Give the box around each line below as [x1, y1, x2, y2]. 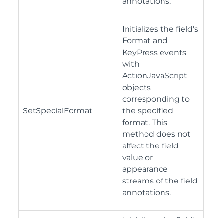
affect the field [122, 141, 179, 151]
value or [122, 153, 153, 163]
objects [122, 83, 151, 92]
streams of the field [122, 176, 198, 186]
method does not [122, 129, 191, 139]
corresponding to [122, 94, 190, 104]
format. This [122, 118, 167, 127]
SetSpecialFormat [23, 106, 92, 116]
